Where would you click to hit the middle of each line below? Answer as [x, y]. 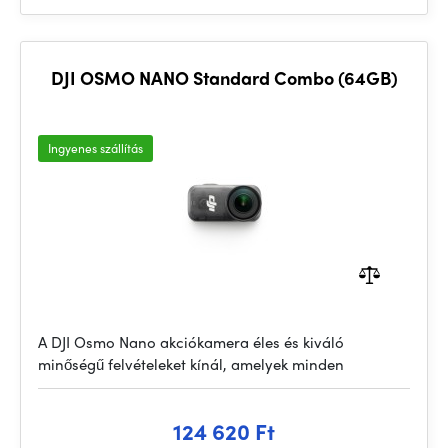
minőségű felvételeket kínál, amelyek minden [191, 364]
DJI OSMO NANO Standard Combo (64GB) [224, 77]
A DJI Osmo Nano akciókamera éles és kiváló [191, 342]
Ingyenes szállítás [95, 148]
